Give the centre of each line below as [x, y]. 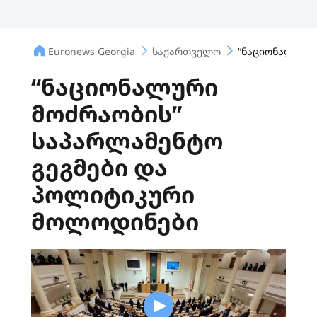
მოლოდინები [115, 221]
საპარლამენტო [127, 140]
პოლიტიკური [113, 194]
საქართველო [186, 51]
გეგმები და [99, 167]
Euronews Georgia [92, 51]
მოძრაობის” [106, 114]
